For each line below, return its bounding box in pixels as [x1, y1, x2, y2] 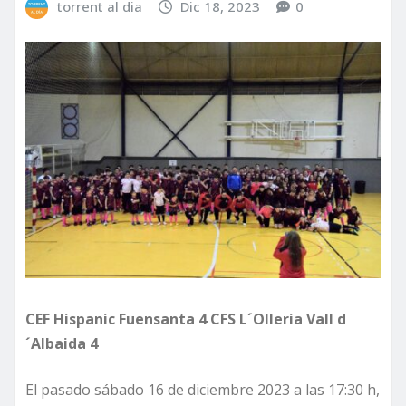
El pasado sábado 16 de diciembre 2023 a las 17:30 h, [25, 380, 380, 401]
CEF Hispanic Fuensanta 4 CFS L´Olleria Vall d [25, 309, 346, 330]
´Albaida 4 [25, 333, 98, 354]
